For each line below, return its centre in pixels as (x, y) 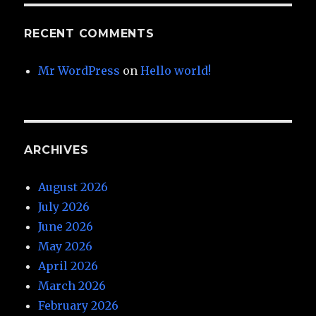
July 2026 (64, 206)
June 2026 (66, 226)
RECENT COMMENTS (89, 33)
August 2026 (73, 187)
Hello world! (176, 70)
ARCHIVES (56, 150)
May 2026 (66, 246)
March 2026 (72, 285)
